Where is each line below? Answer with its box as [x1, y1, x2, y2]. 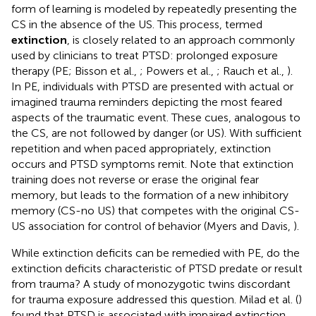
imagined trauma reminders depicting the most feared [11, 95, 282, 109]
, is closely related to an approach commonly [67, 32, 295, 47]
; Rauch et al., [217, 63, 287, 78]
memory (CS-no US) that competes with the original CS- [11, 203, 300, 217]
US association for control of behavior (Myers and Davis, [11, 219, 293, 233]
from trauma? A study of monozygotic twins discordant [11, 276, 291, 291]
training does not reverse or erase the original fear [11, 172, 259, 186]
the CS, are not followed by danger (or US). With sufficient [11, 126, 302, 140]
